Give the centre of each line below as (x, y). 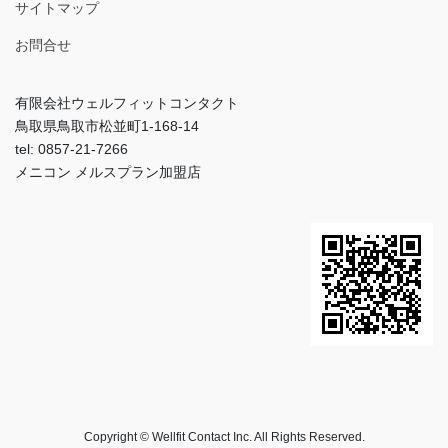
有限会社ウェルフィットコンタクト (127, 103)
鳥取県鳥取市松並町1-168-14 (107, 126)
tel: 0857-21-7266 (71, 149)
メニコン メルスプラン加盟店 (108, 172)
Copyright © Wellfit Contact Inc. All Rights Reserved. (224, 437)
